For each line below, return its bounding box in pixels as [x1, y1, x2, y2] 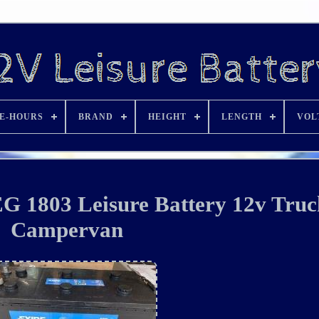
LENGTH [221, 112, 262, 122]
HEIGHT [148, 112, 187, 122]
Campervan [11, 216, 124, 242]
